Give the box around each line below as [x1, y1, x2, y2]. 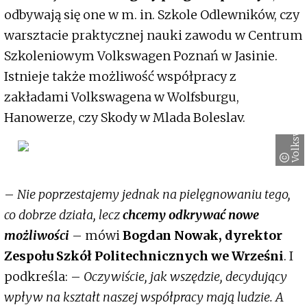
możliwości [4, 227, 69, 243]
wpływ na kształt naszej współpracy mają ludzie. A [4, 288, 284, 305]
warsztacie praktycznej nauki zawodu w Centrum [4, 27, 303, 43]
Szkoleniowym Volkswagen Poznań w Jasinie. [4, 47, 278, 64]
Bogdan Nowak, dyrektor [123, 227, 282, 243]
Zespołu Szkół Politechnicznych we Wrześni [4, 247, 284, 264]
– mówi [72, 227, 123, 243]
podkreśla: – [4, 268, 84, 284]
